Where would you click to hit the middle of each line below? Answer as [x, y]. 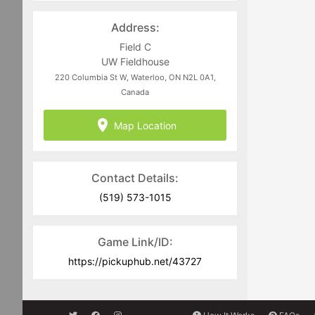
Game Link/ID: [135, 242]
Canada [135, 92]
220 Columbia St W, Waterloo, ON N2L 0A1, [135, 78]
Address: [135, 28]
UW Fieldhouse [135, 62]
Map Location [145, 125]
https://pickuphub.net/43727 [135, 262]
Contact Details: [135, 178]
